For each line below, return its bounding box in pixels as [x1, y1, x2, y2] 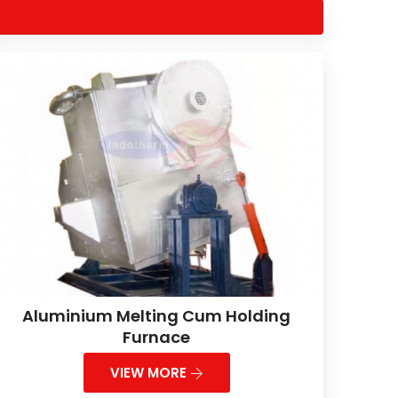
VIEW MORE [109, 363, 190, 383]
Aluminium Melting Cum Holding [22, 305, 291, 328]
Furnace [123, 326, 190, 349]
